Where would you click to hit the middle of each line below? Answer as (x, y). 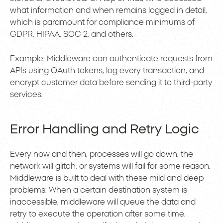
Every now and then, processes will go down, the (102, 155)
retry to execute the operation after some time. (98, 214)
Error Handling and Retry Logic (105, 130)
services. (26, 95)
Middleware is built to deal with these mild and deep (107, 178)
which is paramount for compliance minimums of (102, 23)
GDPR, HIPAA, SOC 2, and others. (72, 35)
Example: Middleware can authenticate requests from (111, 59)
